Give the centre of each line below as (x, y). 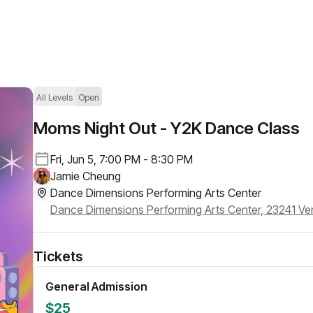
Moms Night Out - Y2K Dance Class (167, 128)
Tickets (58, 256)
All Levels (54, 97)
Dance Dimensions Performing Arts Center (156, 193)
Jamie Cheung (86, 176)
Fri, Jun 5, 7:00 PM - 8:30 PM (122, 159)
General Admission (96, 286)
